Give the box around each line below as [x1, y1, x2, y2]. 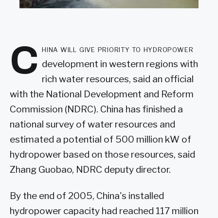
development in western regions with [42, 58, 199, 70]
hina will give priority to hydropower [42, 43, 194, 55]
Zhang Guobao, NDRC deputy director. [10, 164, 171, 176]
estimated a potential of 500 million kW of [10, 134, 191, 145]
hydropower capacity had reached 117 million [10, 205, 199, 217]
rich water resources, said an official [42, 73, 194, 85]
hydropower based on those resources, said [10, 149, 195, 161]
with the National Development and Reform [10, 89, 194, 100]
